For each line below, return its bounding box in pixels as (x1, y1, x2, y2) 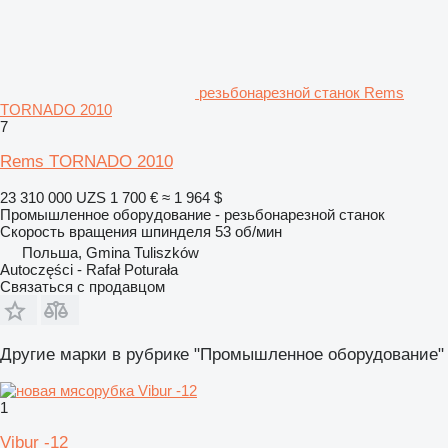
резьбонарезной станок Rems (199, 83, 404, 101)
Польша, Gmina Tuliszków (22, 243, 199, 261)
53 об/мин (215, 222, 282, 240)
